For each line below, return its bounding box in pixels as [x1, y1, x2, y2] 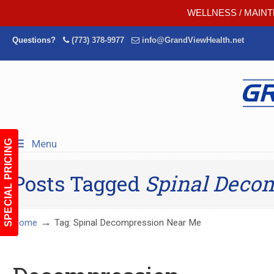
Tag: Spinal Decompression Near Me [54, 217, 201, 228]
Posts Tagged [12, 169, 145, 197]
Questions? [12, 35, 63, 45]
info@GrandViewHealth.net [142, 35, 244, 45]
